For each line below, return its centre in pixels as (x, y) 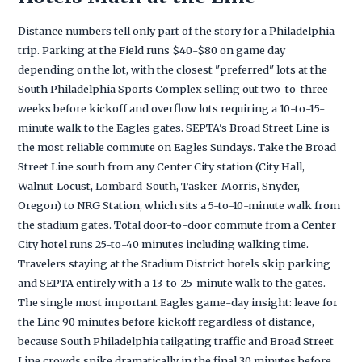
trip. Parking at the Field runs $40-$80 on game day (152, 50)
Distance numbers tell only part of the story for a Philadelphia (177, 30)
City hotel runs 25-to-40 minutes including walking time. (164, 244)
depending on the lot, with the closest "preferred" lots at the (173, 69)
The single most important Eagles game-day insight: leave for (178, 302)
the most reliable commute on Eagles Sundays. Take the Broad (177, 147)
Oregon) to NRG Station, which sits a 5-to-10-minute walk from (179, 205)
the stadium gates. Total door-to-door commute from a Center (177, 224)
